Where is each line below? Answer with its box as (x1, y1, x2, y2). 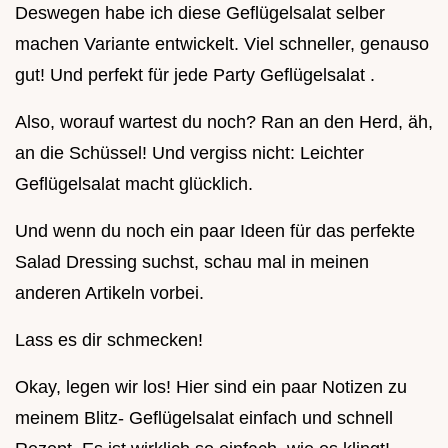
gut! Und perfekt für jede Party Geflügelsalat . (15, 65, 375, 86)
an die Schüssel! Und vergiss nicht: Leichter (15, 143, 364, 164)
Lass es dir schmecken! (15, 330, 203, 351)
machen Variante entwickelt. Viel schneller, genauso (15, 34, 429, 55)
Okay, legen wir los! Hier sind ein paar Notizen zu (15, 377, 407, 398)
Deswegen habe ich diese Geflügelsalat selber (15, 3, 385, 24)
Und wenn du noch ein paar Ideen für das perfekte (15, 221, 415, 242)
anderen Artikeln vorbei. (15, 283, 204, 304)
